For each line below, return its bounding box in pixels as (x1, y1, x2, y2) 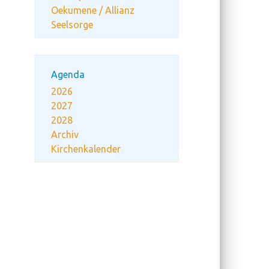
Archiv (51, 129, 79, 140)
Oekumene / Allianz (51, 5, 134, 16)
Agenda (51, 69, 85, 80)
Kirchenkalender (51, 144, 121, 154)
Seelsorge (51, 19, 93, 30)
